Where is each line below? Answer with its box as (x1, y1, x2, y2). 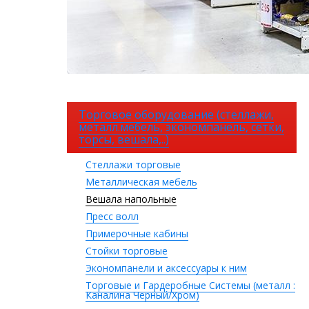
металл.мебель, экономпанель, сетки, (79, 119, 284, 134)
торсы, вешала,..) (79, 132, 169, 147)
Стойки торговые (86, 244, 168, 257)
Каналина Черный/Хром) (86, 288, 199, 301)
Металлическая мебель (86, 175, 197, 188)
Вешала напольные (86, 192, 177, 206)
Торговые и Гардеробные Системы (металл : (86, 279, 295, 292)
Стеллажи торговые (86, 158, 181, 171)
